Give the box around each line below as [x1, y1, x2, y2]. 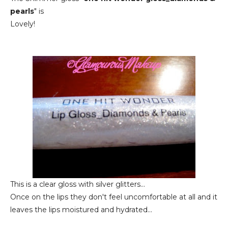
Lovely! [10, 19, 35, 28]
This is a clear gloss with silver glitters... [10, 180, 145, 189]
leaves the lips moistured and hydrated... [10, 205, 152, 214]
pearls [10, 7, 34, 16]
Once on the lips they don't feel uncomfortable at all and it [10, 192, 217, 202]
